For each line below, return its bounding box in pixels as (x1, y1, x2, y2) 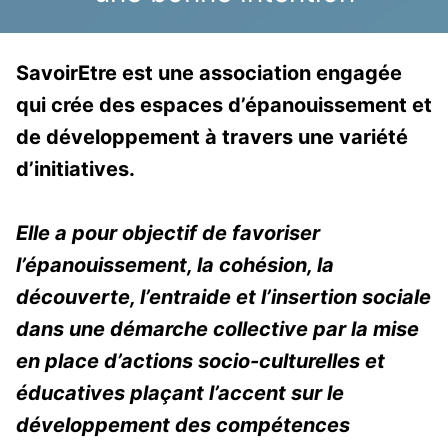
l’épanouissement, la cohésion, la (16, 252, 334, 277)
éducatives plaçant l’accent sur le (16, 380, 344, 405)
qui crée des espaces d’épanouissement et (16, 92, 432, 117)
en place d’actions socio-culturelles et (16, 348, 385, 373)
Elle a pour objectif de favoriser (16, 220, 320, 245)
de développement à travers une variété (16, 124, 408, 149)
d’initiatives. (16, 156, 135, 181)
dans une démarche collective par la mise (16, 316, 419, 341)
